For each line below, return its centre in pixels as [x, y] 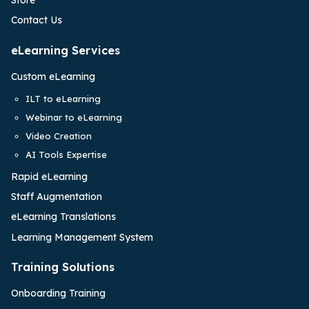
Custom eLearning [53, 76]
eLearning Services [66, 50]
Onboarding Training [58, 293]
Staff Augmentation [57, 197]
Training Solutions [63, 267]
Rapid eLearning [49, 177]
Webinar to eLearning [73, 117]
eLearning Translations [63, 217]
